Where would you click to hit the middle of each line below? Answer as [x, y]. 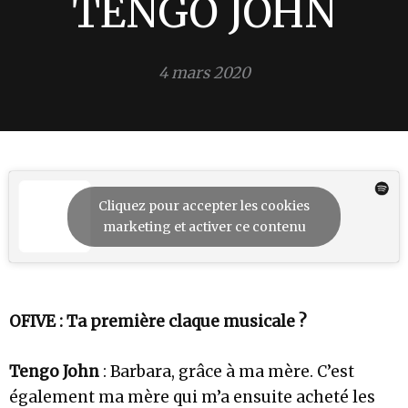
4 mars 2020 [204, 72]
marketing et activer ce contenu [204, 227]
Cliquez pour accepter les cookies [204, 206]
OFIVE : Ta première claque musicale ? [158, 322]
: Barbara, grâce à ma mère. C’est [227, 372]
